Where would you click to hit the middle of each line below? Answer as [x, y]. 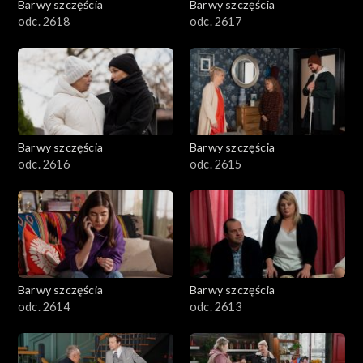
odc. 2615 [216, 164]
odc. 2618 [44, 22]
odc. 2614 [44, 307]
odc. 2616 [44, 164]
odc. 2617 [216, 22]
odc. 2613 [216, 307]
